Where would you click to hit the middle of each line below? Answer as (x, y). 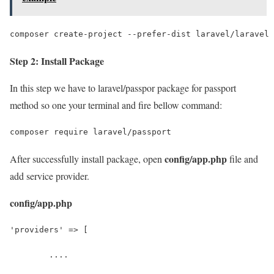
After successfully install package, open (87, 158)
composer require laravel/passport (91, 131)
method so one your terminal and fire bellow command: (116, 105)
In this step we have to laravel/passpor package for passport (123, 87)
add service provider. (50, 176)
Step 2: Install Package (57, 61)
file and (243, 158)
